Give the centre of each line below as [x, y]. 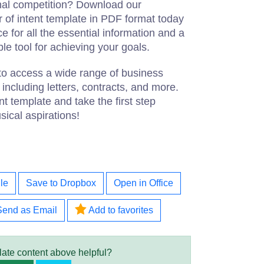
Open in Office [143, 183]
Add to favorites [120, 210]
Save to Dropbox [61, 183]
